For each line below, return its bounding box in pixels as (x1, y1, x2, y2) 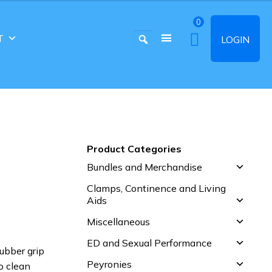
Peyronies (87, 257, 132, 270)
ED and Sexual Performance (87, 236, 212, 249)
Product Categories (87, 142, 182, 155)
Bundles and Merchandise (87, 160, 203, 173)
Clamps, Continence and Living (87, 182, 226, 194)
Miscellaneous (87, 215, 151, 228)
